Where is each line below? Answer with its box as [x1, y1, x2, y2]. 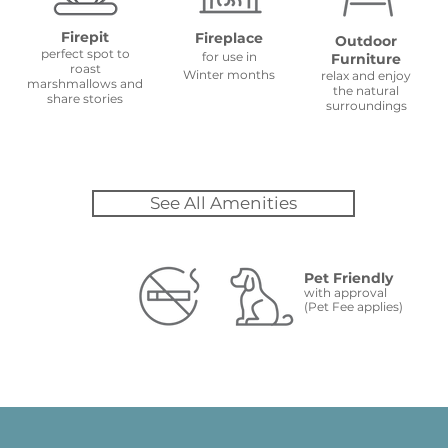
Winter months [183, 67, 275, 82]
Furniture [331, 50, 401, 68]
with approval [304, 285, 387, 300]
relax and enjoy [321, 68, 411, 83]
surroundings [325, 98, 407, 113]
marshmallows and [27, 76, 143, 91]
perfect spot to [40, 46, 130, 61]
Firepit [61, 28, 109, 46]
